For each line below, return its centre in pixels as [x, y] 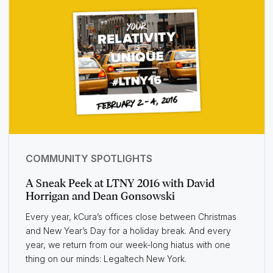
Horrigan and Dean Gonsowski [100, 197]
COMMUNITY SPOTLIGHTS [89, 159]
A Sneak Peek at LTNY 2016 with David [120, 184]
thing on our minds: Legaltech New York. [106, 259]
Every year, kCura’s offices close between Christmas [131, 217]
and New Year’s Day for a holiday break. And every [128, 231]
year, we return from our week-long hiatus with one [128, 245]
